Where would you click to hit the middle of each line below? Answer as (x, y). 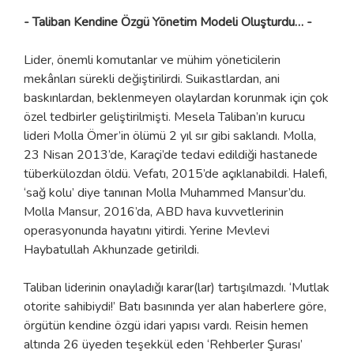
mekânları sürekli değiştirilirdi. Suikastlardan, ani (152, 79)
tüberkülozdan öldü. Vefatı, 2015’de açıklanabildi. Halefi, (175, 173)
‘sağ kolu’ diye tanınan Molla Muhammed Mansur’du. (165, 192)
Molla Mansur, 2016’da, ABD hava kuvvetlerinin (154, 211)
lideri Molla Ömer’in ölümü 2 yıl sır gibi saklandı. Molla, (170, 136)
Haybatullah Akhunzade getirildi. (111, 249)
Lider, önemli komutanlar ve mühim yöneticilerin (152, 60)
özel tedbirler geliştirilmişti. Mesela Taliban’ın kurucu (164, 117)
